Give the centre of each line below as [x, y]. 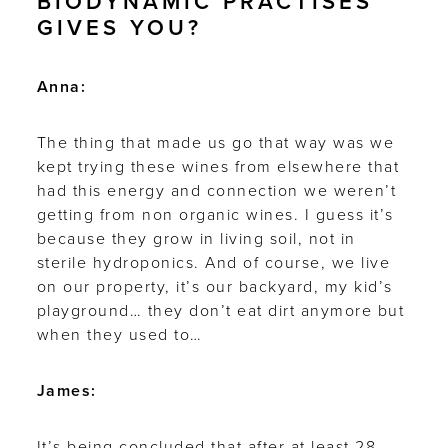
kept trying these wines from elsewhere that [218, 166]
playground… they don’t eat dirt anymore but [220, 310]
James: [66, 390]
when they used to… [119, 334]
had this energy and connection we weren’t [216, 190]
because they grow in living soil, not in [196, 238]
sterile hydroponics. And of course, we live [213, 262]
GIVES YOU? [119, 27]
